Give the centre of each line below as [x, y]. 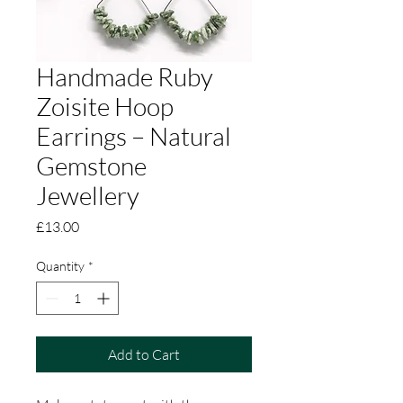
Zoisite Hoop [105, 106]
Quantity [60, 265]
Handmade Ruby [125, 76]
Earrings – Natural [134, 135]
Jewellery [88, 195]
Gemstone [91, 165]
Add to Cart [144, 354]
